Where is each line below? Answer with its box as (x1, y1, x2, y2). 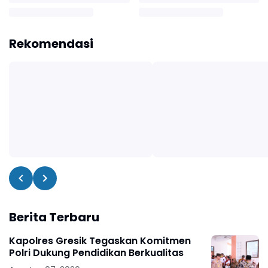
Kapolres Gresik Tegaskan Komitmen (9, 233, 191, 248)
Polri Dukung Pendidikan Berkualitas (9, 245, 184, 260)
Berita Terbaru (9, 208, 99, 226)
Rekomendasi (9, 35, 93, 52)
